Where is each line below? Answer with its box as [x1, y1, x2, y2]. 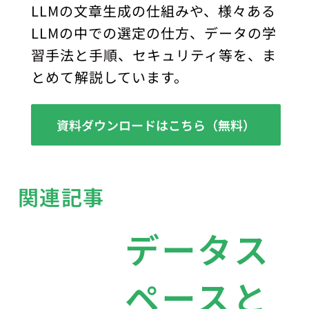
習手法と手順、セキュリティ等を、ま [31, 44, 277, 65]
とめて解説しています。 [31, 66, 189, 87]
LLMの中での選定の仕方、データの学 [31, 22, 277, 43]
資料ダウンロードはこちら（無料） [57, 115, 256, 134]
